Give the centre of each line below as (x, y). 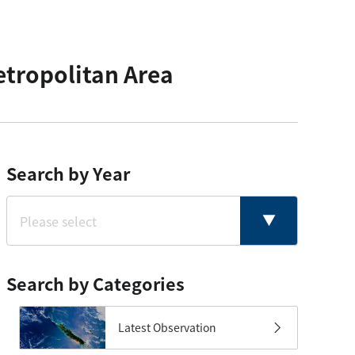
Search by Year (68, 173)
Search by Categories (95, 283)
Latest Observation (167, 328)
